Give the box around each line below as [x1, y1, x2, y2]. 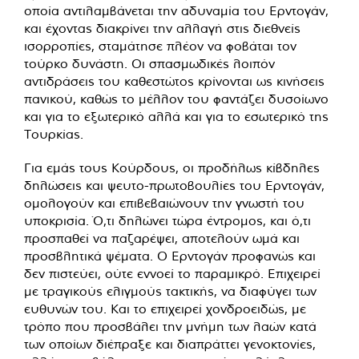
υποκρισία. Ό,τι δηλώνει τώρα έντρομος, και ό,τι [24, 212, 311, 228]
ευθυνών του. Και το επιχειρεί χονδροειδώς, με [24, 300, 306, 317]
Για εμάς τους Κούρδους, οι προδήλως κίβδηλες [24, 159, 320, 175]
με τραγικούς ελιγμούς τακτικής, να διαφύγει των [24, 282, 317, 299]
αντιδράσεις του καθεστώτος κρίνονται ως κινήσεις [24, 72, 325, 89]
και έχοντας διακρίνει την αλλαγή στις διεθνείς [24, 19, 301, 36]
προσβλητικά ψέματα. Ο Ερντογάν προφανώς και [24, 247, 316, 264]
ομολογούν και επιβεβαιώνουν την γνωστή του [24, 194, 305, 211]
